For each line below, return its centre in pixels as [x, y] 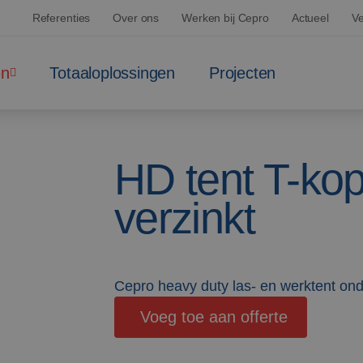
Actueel [310, 18]
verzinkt [184, 218]
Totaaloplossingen [113, 73]
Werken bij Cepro [225, 18]
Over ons [136, 18]
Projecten [243, 73]
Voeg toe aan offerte [214, 317]
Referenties [61, 18]
